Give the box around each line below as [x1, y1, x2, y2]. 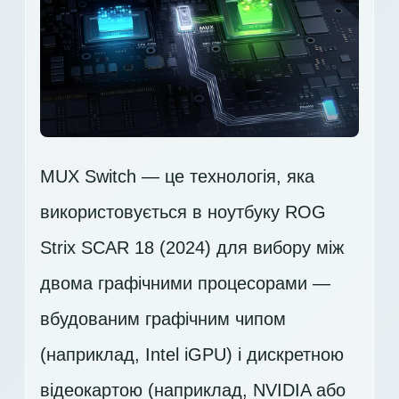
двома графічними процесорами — [40, 273, 330, 294]
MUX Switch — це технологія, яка [40, 167, 314, 187]
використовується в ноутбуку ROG [40, 202, 326, 223]
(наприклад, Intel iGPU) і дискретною [40, 345, 344, 365]
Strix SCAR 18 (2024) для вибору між [40, 238, 344, 258]
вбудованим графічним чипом [40, 309, 286, 330]
